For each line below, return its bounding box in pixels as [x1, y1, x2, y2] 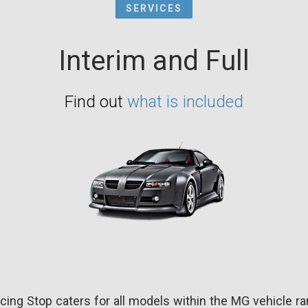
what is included [127, 92, 243, 111]
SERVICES [126, 3, 182, 14]
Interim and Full [58, 45, 250, 77]
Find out [65, 92, 127, 111]
